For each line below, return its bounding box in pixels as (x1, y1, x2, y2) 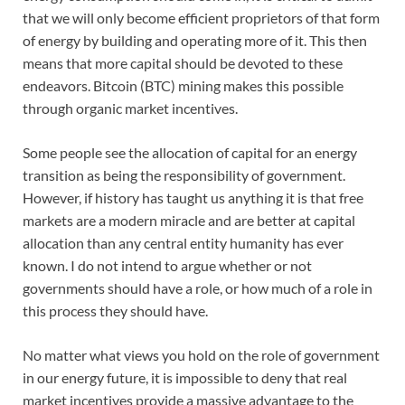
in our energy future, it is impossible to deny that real (23, 369, 347, 387)
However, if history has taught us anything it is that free (23, 189, 363, 207)
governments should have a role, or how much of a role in (23, 279, 372, 297)
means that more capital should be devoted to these (23, 54, 343, 72)
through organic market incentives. (23, 99, 238, 118)
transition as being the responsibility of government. (23, 166, 345, 184)
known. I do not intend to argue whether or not (23, 257, 312, 275)
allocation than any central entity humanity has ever (23, 234, 344, 252)
